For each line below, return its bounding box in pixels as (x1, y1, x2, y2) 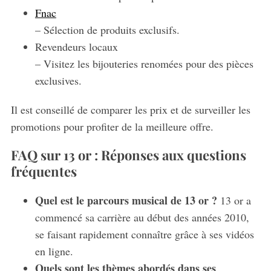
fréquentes (10, 162, 77, 181)
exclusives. (34, 73, 82, 88)
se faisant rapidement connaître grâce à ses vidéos (34, 227, 254, 242)
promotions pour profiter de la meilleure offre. (10, 119, 214, 134)
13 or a (217, 193, 251, 208)
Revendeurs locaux (34, 39, 118, 54)
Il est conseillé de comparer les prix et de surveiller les (10, 102, 250, 117)
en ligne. (34, 244, 73, 259)
